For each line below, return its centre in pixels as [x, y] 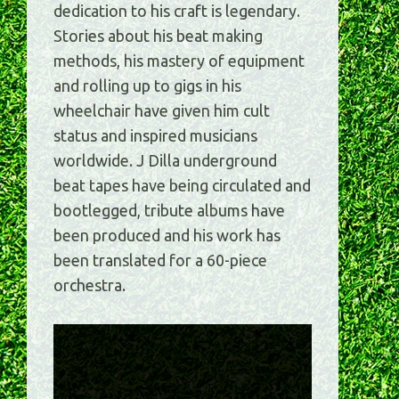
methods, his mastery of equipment [179, 61]
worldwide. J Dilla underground [165, 161]
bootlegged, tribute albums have [169, 211]
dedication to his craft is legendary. [177, 11]
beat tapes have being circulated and [182, 186]
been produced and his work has [167, 236]
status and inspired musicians [155, 136]
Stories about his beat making [158, 36]
